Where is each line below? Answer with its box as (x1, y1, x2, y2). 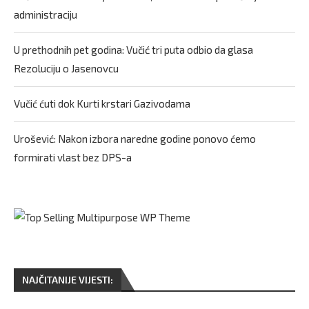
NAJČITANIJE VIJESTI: (22, 273, 113, 286)
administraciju (14, 8, 77, 21)
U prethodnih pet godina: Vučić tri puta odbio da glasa (14, 43, 253, 56)
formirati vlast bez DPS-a (14, 150, 132, 163)
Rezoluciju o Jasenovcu (14, 61, 119, 74)
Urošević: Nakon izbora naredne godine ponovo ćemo (14, 132, 256, 145)
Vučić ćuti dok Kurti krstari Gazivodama (14, 97, 190, 110)
